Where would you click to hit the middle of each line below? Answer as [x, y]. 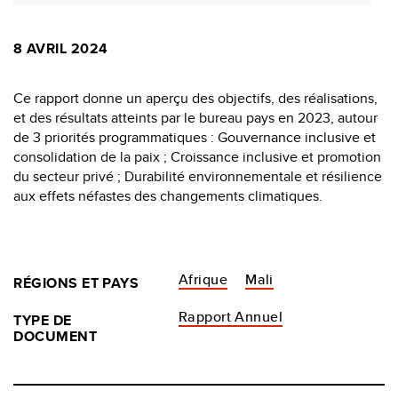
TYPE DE [43, 320]
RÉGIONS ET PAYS [76, 283]
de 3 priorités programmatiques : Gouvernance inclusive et [195, 137]
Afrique [203, 279]
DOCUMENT [56, 336]
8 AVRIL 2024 [61, 48]
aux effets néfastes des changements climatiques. [168, 195]
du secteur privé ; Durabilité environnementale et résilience [198, 176]
